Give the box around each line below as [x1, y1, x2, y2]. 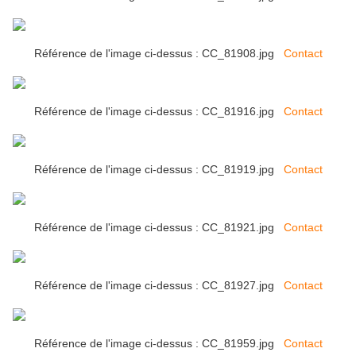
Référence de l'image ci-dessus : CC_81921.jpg [33, 221, 284, 234]
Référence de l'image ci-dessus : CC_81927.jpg [33, 279, 284, 292]
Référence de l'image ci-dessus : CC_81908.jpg [33, 47, 284, 60]
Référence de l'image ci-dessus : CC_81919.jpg [33, 163, 284, 176]
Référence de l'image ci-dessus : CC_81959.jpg [33, 337, 284, 350]
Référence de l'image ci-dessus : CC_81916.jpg [33, 105, 284, 118]
